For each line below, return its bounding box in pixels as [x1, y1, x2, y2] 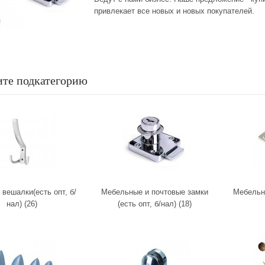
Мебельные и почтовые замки [101, 188, 208, 196]
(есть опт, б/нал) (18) [118, 199, 192, 208]
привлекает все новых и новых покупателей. [94, 7, 254, 15]
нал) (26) [6, 199, 37, 208]
